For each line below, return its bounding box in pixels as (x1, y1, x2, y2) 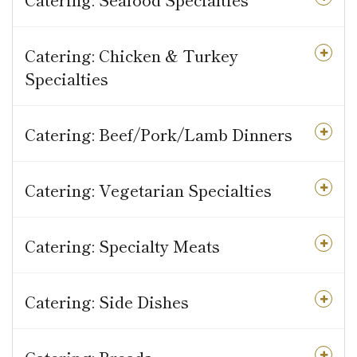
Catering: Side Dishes (25, 290, 189, 314)
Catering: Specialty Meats (25, 234, 220, 258)
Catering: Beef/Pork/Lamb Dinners (25, 123, 292, 147)
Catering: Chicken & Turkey (25, 44, 238, 68)
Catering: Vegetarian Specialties (25, 178, 272, 202)
